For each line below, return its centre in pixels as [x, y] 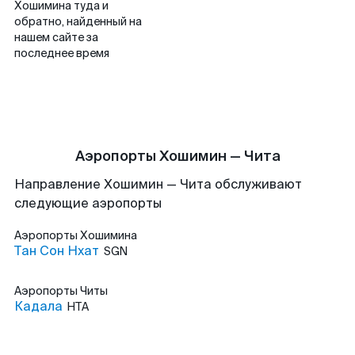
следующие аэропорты [88, 203]
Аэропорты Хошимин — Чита [177, 156]
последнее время [62, 53]
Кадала [38, 306]
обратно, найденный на [78, 21]
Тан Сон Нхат [57, 251]
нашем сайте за [56, 37]
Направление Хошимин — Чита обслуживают [158, 184]
